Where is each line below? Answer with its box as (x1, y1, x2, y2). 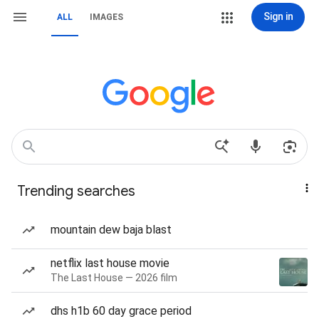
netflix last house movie (51, 256, 169, 270)
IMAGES (90, 12, 123, 22)
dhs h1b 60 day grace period (51, 304, 192, 318)
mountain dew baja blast (51, 223, 172, 236)
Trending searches (17, 182, 135, 200)
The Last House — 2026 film (51, 272, 177, 283)
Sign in (263, 11, 293, 22)
